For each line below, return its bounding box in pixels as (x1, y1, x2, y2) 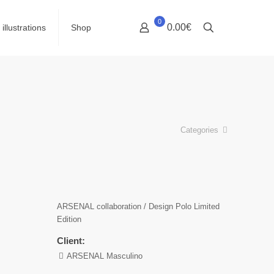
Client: (57, 235, 85, 246)
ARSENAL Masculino (65, 251, 143, 261)
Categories (180, 125, 221, 135)
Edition (57, 215, 81, 224)
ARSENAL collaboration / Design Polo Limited (57, 202, 220, 211)
